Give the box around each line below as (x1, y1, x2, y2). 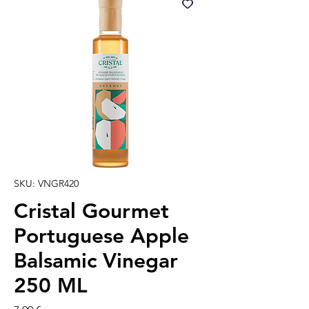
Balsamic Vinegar (14, 248, 178, 274)
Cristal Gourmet (14, 199, 169, 224)
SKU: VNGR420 (14, 177, 79, 190)
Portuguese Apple (14, 223, 189, 249)
